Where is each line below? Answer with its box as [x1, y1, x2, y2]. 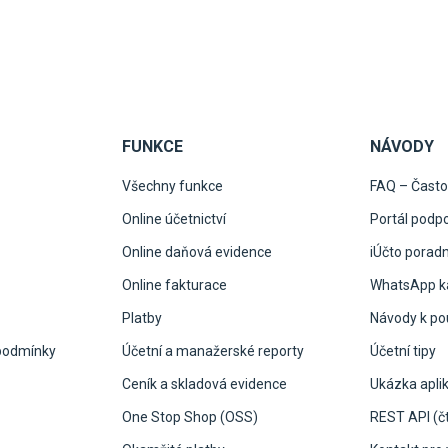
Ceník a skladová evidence [122, 376, 287, 393]
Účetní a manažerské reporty [122, 343, 304, 360]
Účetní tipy [370, 343, 436, 360]
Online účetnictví [122, 211, 226, 228]
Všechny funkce [122, 178, 223, 195]
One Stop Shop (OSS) [122, 409, 258, 426]
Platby [122, 310, 162, 327]
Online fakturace [122, 277, 227, 294]
